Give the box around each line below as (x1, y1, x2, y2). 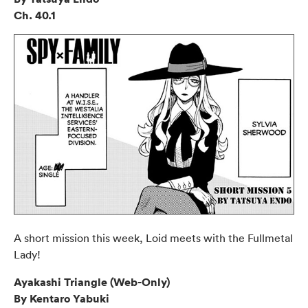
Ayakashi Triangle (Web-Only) (14, 274, 170, 289)
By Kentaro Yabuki (14, 290, 109, 306)
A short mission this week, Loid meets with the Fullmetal (14, 230, 293, 245)
